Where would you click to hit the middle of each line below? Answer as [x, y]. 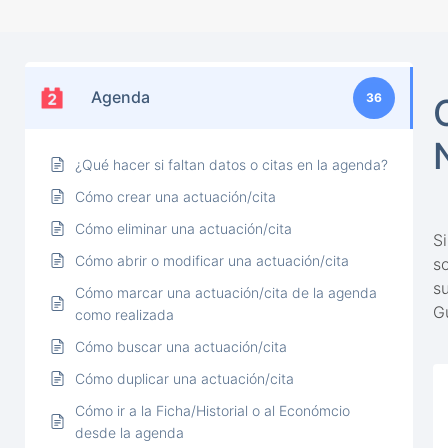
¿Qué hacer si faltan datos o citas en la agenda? [231, 164]
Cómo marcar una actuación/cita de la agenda [226, 292]
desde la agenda [129, 432]
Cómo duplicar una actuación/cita [184, 378]
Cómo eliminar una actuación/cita [183, 228]
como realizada [124, 314]
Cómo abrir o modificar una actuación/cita [212, 260]
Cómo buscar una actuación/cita [181, 346]
